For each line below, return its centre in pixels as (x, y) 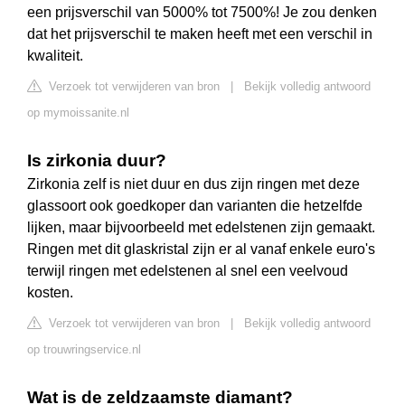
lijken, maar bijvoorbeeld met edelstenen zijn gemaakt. (201, 228)
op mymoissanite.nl (78, 113)
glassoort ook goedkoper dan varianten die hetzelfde (195, 206)
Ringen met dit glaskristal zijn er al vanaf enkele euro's (201, 250)
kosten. (50, 293)
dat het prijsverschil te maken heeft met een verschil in (200, 34)
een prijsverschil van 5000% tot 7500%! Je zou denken (202, 13)
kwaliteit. (55, 56)
